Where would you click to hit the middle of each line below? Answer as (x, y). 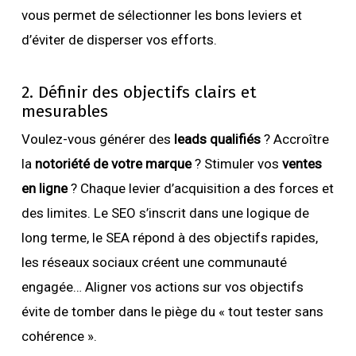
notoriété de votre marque (113, 163)
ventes (302, 163)
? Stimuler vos (236, 163)
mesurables (64, 111)
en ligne (46, 188)
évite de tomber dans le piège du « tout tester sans (172, 311)
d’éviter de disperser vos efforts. (119, 39)
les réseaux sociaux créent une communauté (154, 262)
